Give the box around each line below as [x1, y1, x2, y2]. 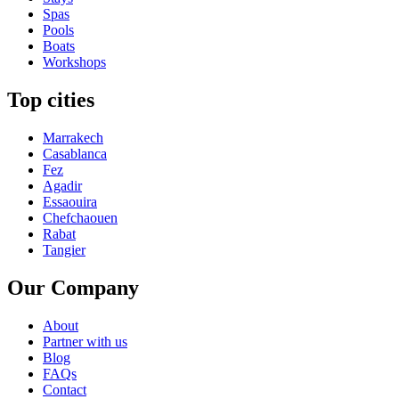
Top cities [7, 88, 94, 112]
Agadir [43, 178, 82, 194]
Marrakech [43, 130, 103, 146]
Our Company [7, 276, 139, 299]
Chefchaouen [43, 210, 118, 226]
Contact [43, 381, 86, 397]
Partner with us [43, 333, 127, 349]
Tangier [43, 242, 85, 258]
